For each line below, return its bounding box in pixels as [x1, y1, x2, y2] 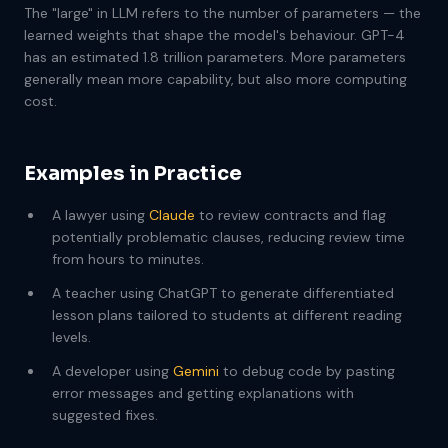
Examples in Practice [24, 161, 242, 186]
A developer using [52, 362, 173, 380]
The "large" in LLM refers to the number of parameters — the [24, 4, 421, 22]
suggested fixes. [52, 406, 158, 424]
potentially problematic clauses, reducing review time [52, 228, 405, 246]
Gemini [173, 362, 219, 380]
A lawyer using [52, 206, 149, 224]
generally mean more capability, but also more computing [24, 70, 407, 88]
